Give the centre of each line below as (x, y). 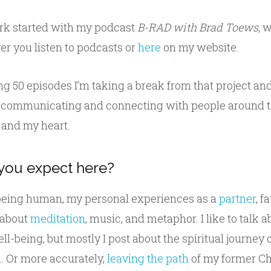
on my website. (200, 47)
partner (237, 198)
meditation (58, 218)
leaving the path (148, 258)
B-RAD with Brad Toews (198, 27)
